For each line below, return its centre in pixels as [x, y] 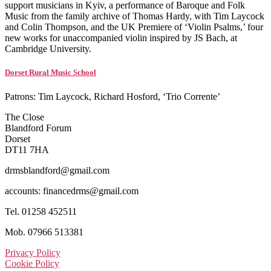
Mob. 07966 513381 [44, 232]
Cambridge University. [48, 49]
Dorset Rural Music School [51, 73]
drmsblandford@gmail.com [57, 170]
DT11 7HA [27, 149]
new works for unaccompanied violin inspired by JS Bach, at [121, 38]
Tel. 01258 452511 [41, 211]
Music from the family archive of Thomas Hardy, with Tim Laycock [135, 16]
